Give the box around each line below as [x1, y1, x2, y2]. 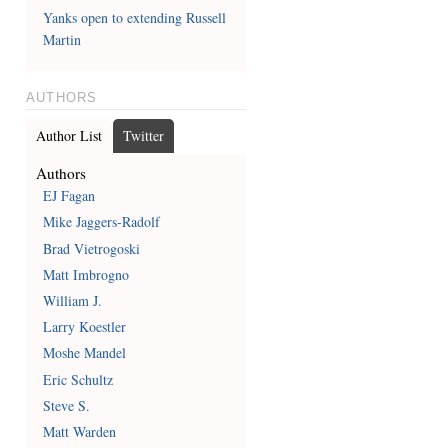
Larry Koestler [43, 317, 127, 337]
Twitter [122, 125, 164, 145]
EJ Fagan [43, 186, 96, 206]
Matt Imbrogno [43, 264, 130, 284]
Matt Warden [43, 421, 117, 441]
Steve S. [43, 395, 91, 415]
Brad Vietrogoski [43, 238, 141, 258]
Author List [35, 125, 102, 145]
